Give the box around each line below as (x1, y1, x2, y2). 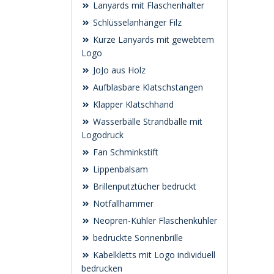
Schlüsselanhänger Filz (91, 17, 182, 28)
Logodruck (81, 129, 124, 141)
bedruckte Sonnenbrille (91, 232, 183, 243)
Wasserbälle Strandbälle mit (91, 116, 202, 127)
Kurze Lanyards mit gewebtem (91, 34, 214, 45)
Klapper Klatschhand (91, 98, 174, 110)
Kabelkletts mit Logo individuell (91, 249, 215, 261)
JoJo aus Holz (91, 64, 146, 76)
